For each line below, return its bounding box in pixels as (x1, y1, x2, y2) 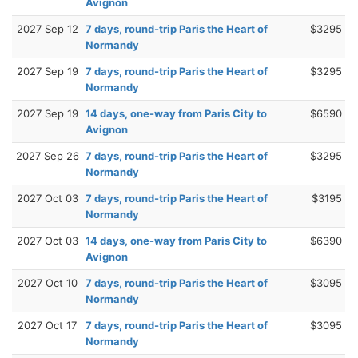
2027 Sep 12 (16, 22, 78, 35)
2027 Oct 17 (18, 318, 77, 332)
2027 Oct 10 (17, 276, 78, 289)
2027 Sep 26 (15, 149, 79, 162)
